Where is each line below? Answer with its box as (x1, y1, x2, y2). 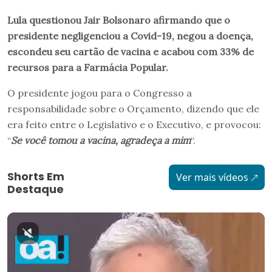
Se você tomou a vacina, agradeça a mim (11, 134, 191, 146)
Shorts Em (7, 168, 64, 184)
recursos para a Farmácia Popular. (7, 61, 168, 73)
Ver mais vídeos (175, 170, 248, 184)
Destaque (7, 181, 64, 197)
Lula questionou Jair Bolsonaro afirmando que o (7, 13, 230, 26)
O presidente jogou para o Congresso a (7, 86, 192, 99)
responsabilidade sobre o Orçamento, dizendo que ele (7, 102, 259, 115)
